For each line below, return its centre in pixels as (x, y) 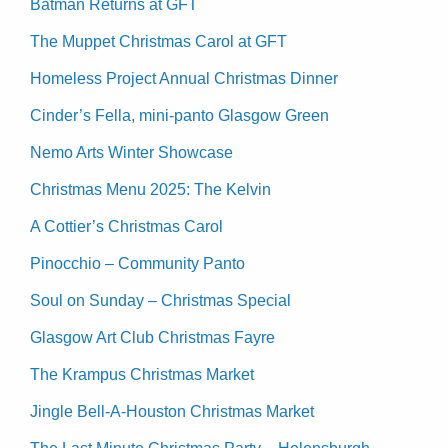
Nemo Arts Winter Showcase (131, 153)
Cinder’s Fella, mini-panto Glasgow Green (179, 116)
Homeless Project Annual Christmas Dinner (184, 79)
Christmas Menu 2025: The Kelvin (150, 190)
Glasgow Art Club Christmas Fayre (152, 338)
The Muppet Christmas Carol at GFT (158, 42)
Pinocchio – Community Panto (137, 264)
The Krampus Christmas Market (142, 375)
